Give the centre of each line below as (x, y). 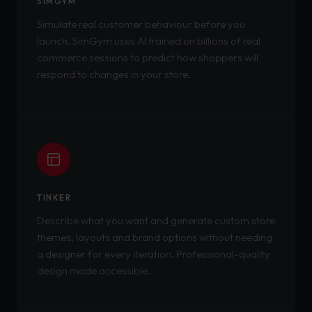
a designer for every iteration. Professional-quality (154, 254)
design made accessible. (94, 271)
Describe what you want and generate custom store (156, 220)
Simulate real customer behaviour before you (141, 24)
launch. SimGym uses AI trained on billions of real (149, 41)
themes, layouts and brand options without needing (155, 237)
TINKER (54, 197)
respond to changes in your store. (114, 74)
